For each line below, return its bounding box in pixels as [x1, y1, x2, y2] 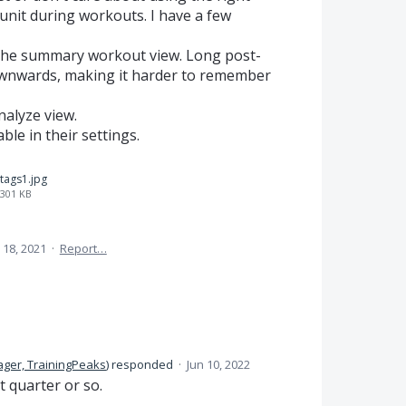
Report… [59, 240, 107, 256]
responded [109, 356, 177, 372]
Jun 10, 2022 [187, 356, 251, 372]
